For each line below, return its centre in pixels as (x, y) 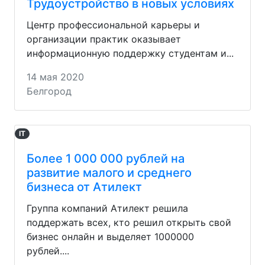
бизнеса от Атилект (84, 187)
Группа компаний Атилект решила (107, 208)
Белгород (49, 91)
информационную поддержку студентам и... (130, 53)
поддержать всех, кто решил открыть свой (129, 222)
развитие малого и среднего (109, 172)
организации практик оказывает (104, 39)
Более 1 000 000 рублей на (106, 158)
